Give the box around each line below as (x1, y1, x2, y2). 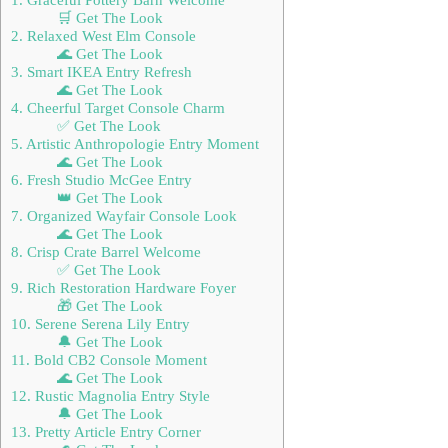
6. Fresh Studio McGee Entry (11, 170, 192, 188)
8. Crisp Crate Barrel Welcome (11, 242, 201, 260)
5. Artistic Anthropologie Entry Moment (11, 134, 259, 152)
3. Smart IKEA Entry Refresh (11, 62, 192, 80)
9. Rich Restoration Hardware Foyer (11, 278, 236, 296)
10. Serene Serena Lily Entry (11, 314, 190, 332)
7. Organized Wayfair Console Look (11, 206, 237, 224)
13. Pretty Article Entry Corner (11, 422, 201, 440)
